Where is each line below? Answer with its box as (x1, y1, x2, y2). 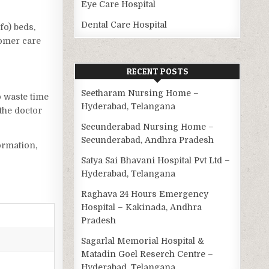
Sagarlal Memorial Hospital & (81, 236, 205, 246)
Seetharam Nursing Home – (81, 88, 199, 98)
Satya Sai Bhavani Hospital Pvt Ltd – (81, 156, 231, 166)
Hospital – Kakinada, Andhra (81, 202, 202, 213)
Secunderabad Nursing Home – (81, 122, 214, 132)
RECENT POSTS (126, 66, 189, 77)
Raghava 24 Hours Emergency (81, 189, 209, 199)
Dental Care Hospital (81, 20, 168, 30)
